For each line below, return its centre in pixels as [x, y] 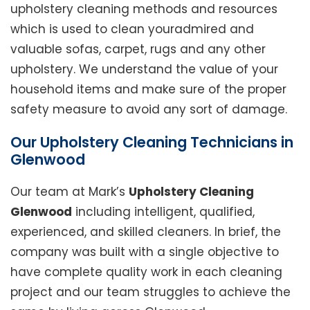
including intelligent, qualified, [163, 212]
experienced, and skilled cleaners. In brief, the [146, 232]
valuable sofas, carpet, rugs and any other [138, 49]
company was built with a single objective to [145, 252]
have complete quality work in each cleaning [146, 272]
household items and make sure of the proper [148, 90]
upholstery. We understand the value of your [144, 70]
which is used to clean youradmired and [132, 29]
